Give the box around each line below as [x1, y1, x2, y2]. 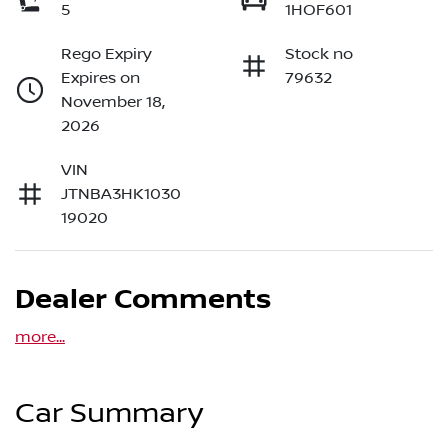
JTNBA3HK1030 [61, 185, 181, 204]
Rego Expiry [61, 45, 152, 64]
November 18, [61, 93, 165, 112]
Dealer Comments [15, 283, 271, 318]
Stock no [285, 45, 353, 64]
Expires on [61, 69, 140, 88]
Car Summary [15, 397, 203, 431]
